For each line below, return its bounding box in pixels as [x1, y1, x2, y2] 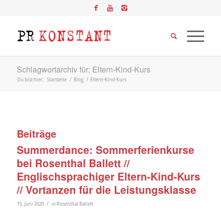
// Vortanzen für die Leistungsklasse [16, 182, 196, 197]
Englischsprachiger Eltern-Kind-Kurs [16, 169, 200, 184]
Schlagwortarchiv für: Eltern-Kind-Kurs [16, 64, 150, 75]
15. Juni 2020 [16, 200, 44, 207]
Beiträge [16, 126, 56, 141]
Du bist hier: [17, 75, 44, 83]
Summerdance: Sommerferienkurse [16, 142, 194, 157]
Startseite [46, 75, 67, 83]
